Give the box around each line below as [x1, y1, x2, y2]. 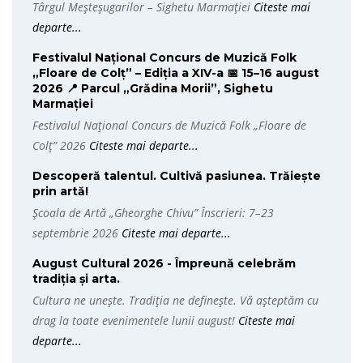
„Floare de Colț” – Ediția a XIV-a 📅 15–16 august [32, 66, 319, 80]
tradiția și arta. [32, 271, 120, 286]
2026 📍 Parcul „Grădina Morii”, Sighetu [32, 81, 273, 96]
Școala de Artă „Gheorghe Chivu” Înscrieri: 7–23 [32, 205, 274, 220]
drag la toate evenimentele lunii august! [32, 313, 238, 328]
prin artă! [32, 184, 88, 199]
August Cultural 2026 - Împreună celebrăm [32, 256, 296, 271]
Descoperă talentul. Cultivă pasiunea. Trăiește [32, 169, 321, 183]
